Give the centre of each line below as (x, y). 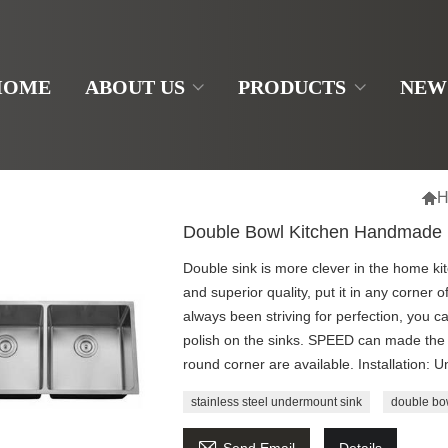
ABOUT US (134, 87)
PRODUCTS (292, 87)
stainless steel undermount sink (276, 402)
